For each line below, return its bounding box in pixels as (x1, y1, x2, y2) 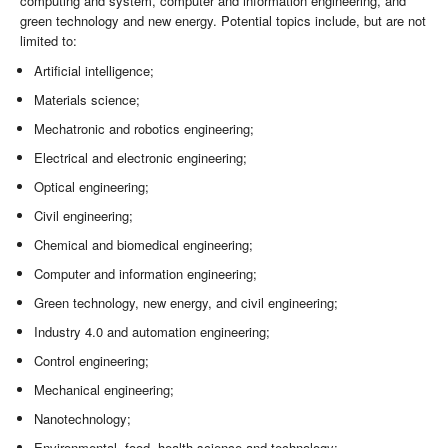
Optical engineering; (34, 177, 150, 197)
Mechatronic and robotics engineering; (34, 119, 255, 139)
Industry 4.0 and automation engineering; (34, 322, 271, 342)
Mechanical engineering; (34, 380, 175, 400)
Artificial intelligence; (34, 61, 155, 81)
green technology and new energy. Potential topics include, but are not (20, 11, 426, 31)
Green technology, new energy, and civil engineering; (34, 293, 339, 313)
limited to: (20, 31, 77, 51)
